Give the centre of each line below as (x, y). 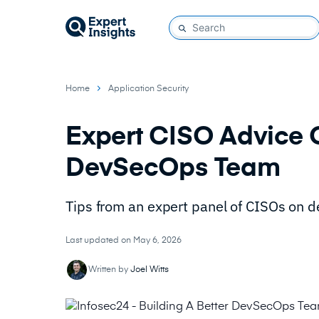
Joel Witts (150, 270)
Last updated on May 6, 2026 (124, 241)
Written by (109, 270)
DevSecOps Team (173, 169)
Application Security (148, 89)
